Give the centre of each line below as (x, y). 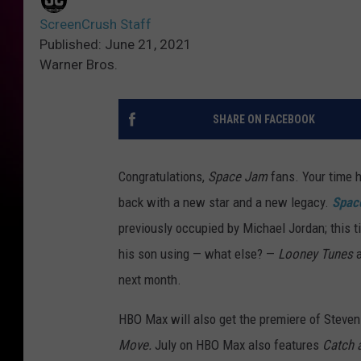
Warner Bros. (79, 65)
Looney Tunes (315, 254)
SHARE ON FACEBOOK (263, 120)
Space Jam (239, 177)
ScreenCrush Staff (95, 25)
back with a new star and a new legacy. (225, 203)
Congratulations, (163, 177)
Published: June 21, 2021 (116, 45)
